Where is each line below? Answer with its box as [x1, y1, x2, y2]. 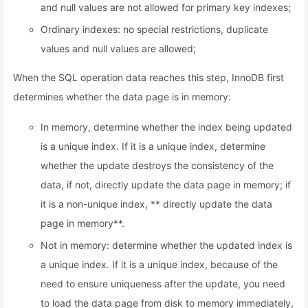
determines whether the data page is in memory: [13, 91, 231, 102]
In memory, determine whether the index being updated [41, 121, 292, 133]
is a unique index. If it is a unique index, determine [41, 140, 265, 152]
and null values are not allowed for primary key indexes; [41, 1, 291, 13]
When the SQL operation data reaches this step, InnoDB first [13, 71, 284, 83]
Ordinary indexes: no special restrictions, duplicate [41, 23, 268, 35]
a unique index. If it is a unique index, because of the [41, 258, 278, 270]
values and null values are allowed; [41, 43, 196, 54]
